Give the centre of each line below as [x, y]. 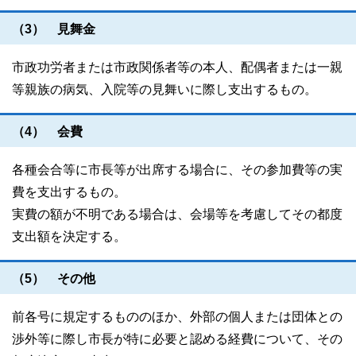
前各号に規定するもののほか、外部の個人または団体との [177, 317]
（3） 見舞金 [54, 29]
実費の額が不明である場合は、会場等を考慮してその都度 [177, 214]
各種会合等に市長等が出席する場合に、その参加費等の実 [177, 170]
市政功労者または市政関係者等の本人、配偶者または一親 [177, 67]
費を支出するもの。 [69, 192]
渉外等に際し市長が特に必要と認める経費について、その [177, 339]
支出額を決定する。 [69, 236]
